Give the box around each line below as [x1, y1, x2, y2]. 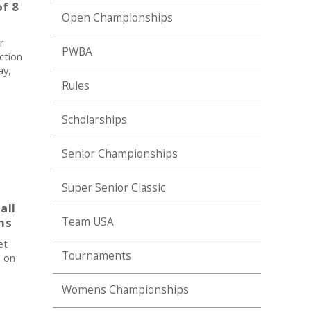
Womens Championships [62, 283, 189, 297]
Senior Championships [62, 146, 178, 161]
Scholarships [62, 112, 127, 127]
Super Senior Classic [62, 180, 165, 195]
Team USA [62, 215, 114, 229]
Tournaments [62, 249, 131, 263]
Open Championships [62, 10, 173, 25]
